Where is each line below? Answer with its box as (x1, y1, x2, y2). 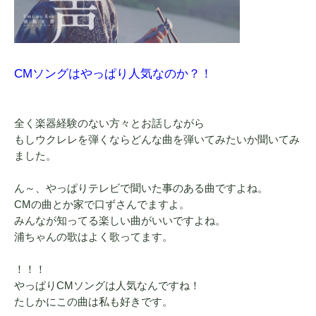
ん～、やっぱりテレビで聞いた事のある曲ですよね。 (14, 182, 268, 194)
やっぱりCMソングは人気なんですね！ (14, 279, 200, 291)
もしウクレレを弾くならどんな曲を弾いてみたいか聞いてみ (14, 133, 300, 145)
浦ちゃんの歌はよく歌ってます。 (14, 231, 173, 243)
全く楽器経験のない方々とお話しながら (14, 117, 205, 129)
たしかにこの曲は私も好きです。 (14, 296, 173, 308)
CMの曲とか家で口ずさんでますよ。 (14, 198, 190, 210)
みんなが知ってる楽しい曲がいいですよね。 (14, 214, 226, 226)
